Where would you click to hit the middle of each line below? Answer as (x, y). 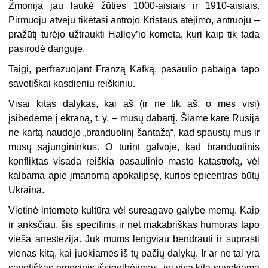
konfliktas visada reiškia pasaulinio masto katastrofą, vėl (134, 162)
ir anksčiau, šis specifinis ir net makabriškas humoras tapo (134, 225)
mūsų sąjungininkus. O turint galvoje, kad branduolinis (134, 147)
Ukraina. (27, 190)
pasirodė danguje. (47, 49)
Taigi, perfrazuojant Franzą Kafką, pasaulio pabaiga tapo (134, 69)
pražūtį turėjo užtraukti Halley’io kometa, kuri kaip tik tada (134, 35)
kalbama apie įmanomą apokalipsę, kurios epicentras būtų (134, 176)
